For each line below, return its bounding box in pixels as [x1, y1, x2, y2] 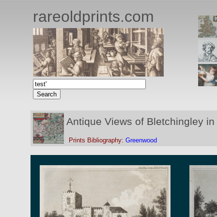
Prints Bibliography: [69, 137, 125, 144]
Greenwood [125, 137, 157, 144]
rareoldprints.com [33, 8, 154, 25]
